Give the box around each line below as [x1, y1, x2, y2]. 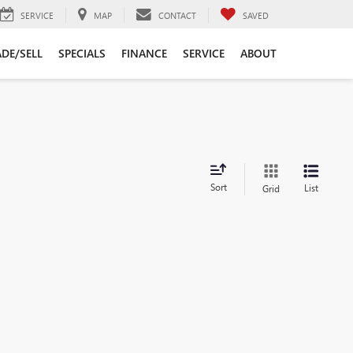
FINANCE [121, 46, 167, 61]
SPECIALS [58, 46, 106, 61]
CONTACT [158, 9, 196, 21]
